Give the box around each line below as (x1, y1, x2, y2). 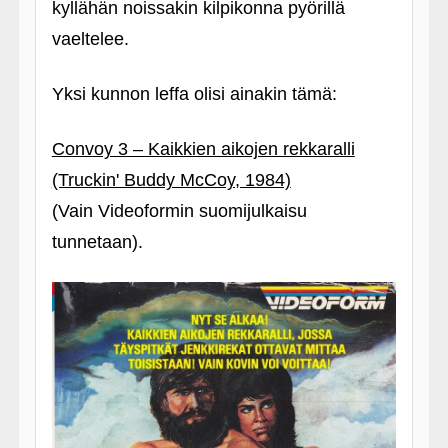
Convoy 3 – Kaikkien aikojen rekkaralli (51, 139, 355, 159)
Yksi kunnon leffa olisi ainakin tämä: (51, 84, 337, 104)
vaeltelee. (51, 29, 129, 49)
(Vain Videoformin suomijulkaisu (51, 201, 307, 221)
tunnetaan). (51, 232, 143, 252)
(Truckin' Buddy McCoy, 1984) (51, 170, 291, 190)
